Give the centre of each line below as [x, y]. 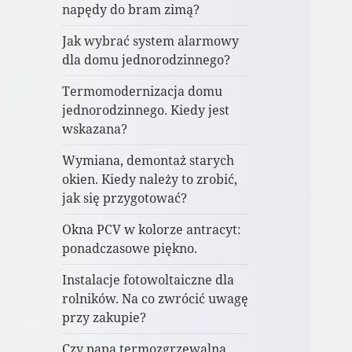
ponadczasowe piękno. [130, 249]
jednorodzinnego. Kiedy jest [146, 110]
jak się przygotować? [125, 198]
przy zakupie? [104, 318]
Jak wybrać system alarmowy [151, 41]
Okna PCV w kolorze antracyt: [152, 230]
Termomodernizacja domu [143, 92]
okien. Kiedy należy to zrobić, [150, 180]
